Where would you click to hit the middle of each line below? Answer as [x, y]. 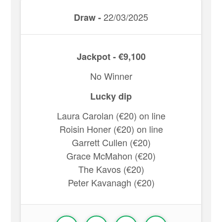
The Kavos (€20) [111, 169]
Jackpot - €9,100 [111, 56]
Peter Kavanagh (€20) [111, 182]
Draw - [87, 17]
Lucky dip [111, 96]
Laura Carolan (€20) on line [111, 115]
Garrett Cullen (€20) [111, 142]
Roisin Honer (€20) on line [111, 129]
